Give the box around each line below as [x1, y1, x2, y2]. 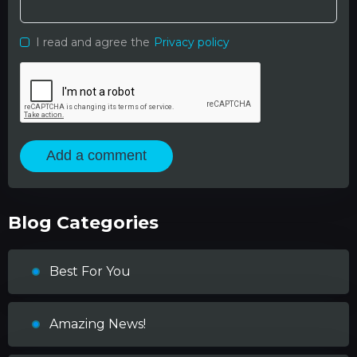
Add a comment [46, 147, 147, 163]
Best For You [49, 263, 131, 279]
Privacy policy [154, 34, 229, 49]
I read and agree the [36, 34, 150, 49]
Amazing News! [49, 316, 146, 331]
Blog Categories [8, 211, 159, 233]
